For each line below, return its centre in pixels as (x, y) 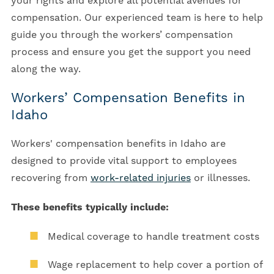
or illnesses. (222, 178)
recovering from (50, 178)
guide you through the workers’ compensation (122, 35)
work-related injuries (140, 178)
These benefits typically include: (90, 208)
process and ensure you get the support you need (131, 52)
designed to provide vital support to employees (124, 161)
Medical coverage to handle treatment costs (153, 237)
